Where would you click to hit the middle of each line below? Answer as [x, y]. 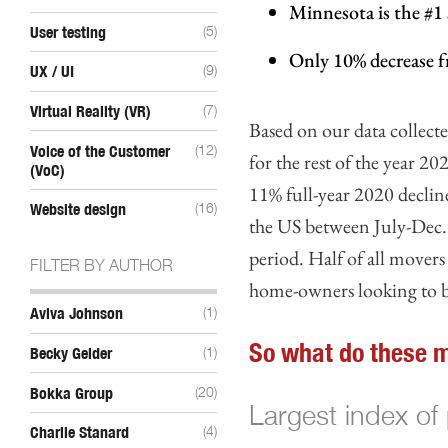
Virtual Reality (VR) [90, 111]
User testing [68, 32]
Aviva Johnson [76, 314]
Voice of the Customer [100, 151]
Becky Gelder [71, 354]
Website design [78, 210]
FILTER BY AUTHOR [101, 267]
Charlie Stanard [79, 433]
